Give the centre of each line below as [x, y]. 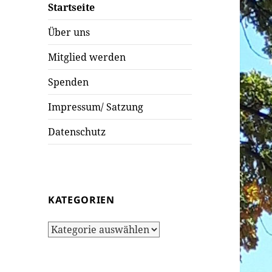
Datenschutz [77, 132]
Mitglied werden [87, 57]
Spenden [69, 82]
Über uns [69, 32]
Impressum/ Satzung [96, 107]
